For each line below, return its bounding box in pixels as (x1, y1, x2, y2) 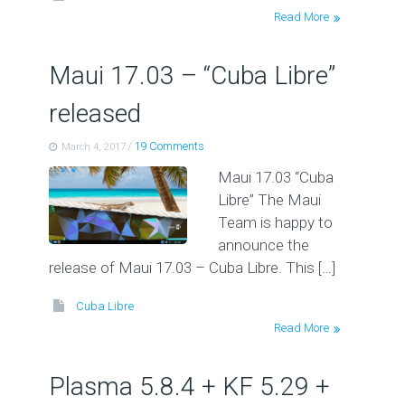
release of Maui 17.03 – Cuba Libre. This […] (48, 259, 335, 277)
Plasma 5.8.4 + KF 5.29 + (48, 372, 330, 401)
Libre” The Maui (217, 191, 321, 209)
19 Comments (133, 139, 204, 153)
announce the (217, 236, 309, 254)
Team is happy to (217, 213, 333, 231)
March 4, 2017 (61, 141, 126, 153)
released (48, 99, 141, 128)
